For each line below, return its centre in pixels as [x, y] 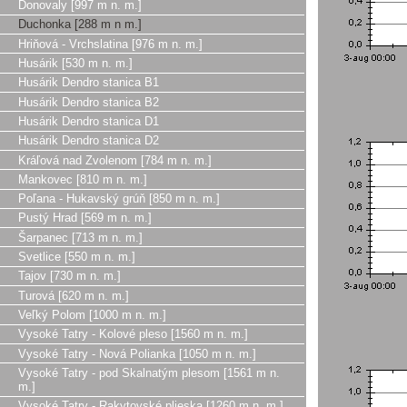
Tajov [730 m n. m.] [69, 276]
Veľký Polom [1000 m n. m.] [92, 315]
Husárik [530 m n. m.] [75, 63]
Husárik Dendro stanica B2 [89, 102]
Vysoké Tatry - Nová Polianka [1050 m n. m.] [137, 353]
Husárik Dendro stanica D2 [89, 141]
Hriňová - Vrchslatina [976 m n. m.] [110, 44]
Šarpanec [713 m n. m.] [80, 237]
